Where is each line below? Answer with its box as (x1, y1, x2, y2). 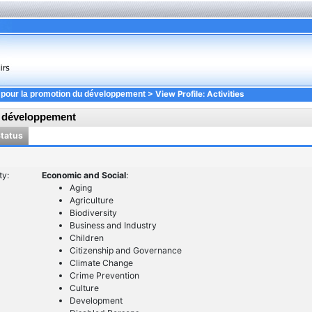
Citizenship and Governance (69, 245, 182, 256)
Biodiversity (69, 208, 117, 219)
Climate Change (69, 258, 133, 269)
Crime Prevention (69, 270, 139, 281)
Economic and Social (41, 170, 126, 181)
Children (69, 233, 104, 244)
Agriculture (69, 195, 114, 206)
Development (69, 295, 123, 306)
